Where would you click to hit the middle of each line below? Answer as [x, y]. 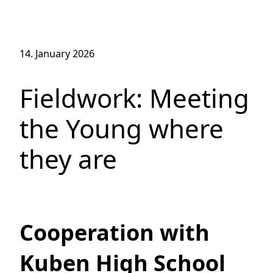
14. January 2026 [57, 54]
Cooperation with [115, 232]
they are [68, 159]
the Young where [122, 129]
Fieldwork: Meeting [134, 98]
